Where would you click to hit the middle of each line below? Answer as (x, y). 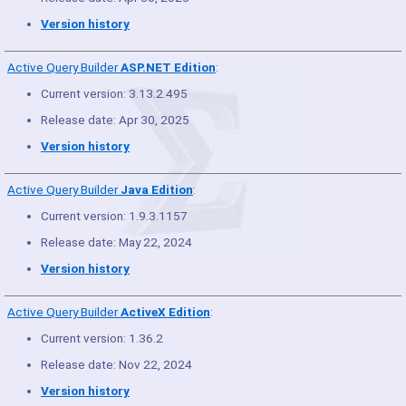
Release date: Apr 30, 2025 (115, 120)
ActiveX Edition (165, 312)
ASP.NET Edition (168, 67)
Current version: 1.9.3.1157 (114, 216)
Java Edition (157, 189)
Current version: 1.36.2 (102, 338)
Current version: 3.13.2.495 (114, 93)
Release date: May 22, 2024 (116, 242)
